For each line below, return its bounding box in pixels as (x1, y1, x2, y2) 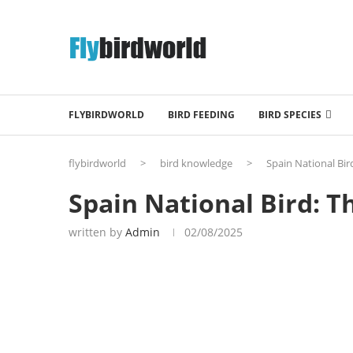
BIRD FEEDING (168, 107, 235, 121)
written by (69, 224, 125, 240)
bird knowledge (160, 155, 232, 170)
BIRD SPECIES (258, 107, 321, 121)
